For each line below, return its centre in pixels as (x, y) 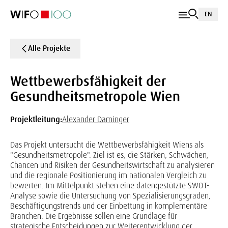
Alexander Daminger (96, 119)
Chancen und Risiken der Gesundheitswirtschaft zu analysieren (112, 165)
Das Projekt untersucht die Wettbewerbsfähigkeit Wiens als (107, 145)
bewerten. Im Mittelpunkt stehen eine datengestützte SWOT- (110, 186)
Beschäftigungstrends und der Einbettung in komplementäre (109, 206)
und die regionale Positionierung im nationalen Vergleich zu (108, 175)
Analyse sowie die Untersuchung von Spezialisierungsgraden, (110, 196)
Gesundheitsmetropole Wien (95, 96)
